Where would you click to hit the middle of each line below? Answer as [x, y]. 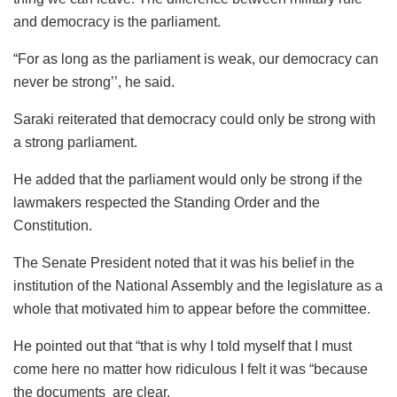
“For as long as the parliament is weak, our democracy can [196, 59]
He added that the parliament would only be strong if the [188, 180]
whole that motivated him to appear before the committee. [192, 309]
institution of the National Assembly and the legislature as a [198, 286]
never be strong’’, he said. [94, 82]
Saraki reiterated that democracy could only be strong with [195, 120]
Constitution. [53, 226]
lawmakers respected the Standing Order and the [167, 203]
